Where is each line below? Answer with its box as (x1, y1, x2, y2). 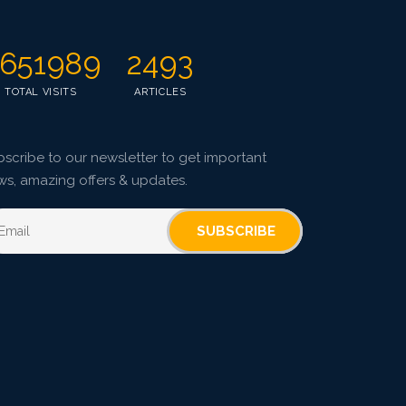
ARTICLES (134, 86, 187, 99)
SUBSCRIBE (197, 223, 275, 240)
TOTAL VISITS (4, 86, 77, 99)
